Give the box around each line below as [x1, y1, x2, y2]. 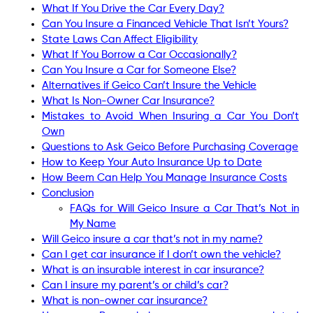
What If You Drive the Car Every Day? [42, 3, 224, 14]
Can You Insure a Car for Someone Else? [42, 64, 236, 75]
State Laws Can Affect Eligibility [42, 34, 198, 45]
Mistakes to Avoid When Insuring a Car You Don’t [42, 110, 299, 122]
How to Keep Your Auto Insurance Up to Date [42, 156, 262, 168]
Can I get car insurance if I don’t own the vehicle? [42, 249, 281, 260]
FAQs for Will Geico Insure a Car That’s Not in [70, 203, 299, 214]
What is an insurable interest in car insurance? [42, 264, 264, 275]
